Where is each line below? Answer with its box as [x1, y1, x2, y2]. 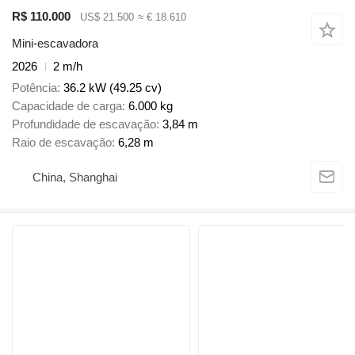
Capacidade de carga [12, 98, 122, 113]
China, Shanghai [32, 170, 117, 185]
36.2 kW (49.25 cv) [63, 80, 162, 94]
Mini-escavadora [12, 36, 98, 51]
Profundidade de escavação [12, 116, 156, 131]
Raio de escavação [12, 135, 112, 149]
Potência [12, 80, 57, 94]
